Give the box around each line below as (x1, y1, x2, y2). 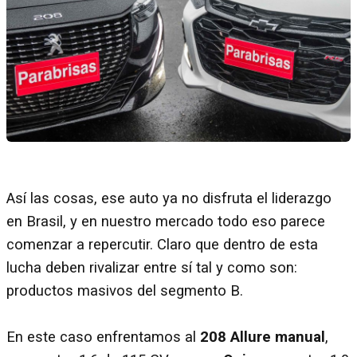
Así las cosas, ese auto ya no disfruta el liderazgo (6, 189, 331, 207)
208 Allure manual (200, 328, 325, 346)
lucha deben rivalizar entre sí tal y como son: (6, 258, 297, 277)
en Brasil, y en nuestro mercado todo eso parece (6, 212, 325, 230)
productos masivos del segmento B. (6, 281, 243, 300)
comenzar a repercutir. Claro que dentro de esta (6, 235, 318, 253)
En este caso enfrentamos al (6, 328, 200, 346)
